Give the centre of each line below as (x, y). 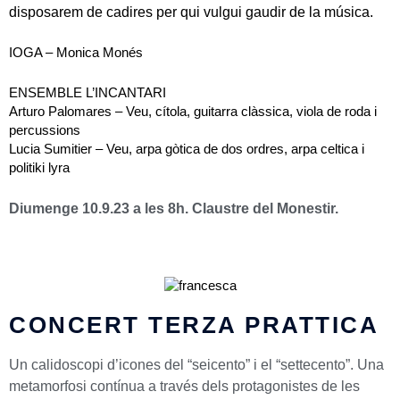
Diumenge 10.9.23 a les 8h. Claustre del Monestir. (174, 209)
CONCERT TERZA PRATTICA (194, 325)
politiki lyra (39, 167)
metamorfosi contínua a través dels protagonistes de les (184, 387)
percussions (45, 130)
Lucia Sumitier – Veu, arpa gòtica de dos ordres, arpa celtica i (187, 149)
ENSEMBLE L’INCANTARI (87, 92)
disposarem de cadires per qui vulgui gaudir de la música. (191, 12)
